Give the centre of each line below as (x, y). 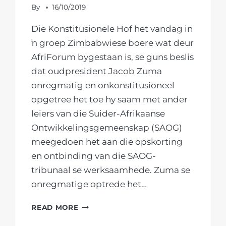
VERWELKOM (104, 217)
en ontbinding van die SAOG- (94, 156)
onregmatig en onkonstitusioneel (103, 86)
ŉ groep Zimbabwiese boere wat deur (113, 43)
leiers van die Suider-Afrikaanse (98, 114)
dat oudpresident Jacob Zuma (97, 71)
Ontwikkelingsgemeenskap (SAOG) (107, 128)
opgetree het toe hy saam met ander (110, 100)
